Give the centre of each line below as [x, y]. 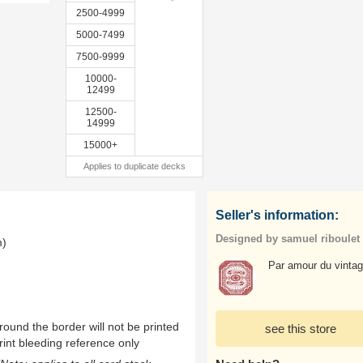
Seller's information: [277, 215]
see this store [301, 329]
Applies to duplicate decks [135, 166]
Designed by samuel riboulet [288, 239]
